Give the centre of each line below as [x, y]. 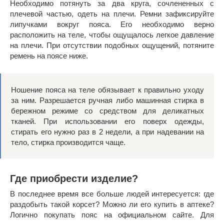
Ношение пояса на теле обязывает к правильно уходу [107, 90]
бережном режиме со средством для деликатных [107, 111]
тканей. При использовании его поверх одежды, [107, 121]
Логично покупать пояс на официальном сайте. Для [112, 215]
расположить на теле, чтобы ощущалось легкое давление [112, 35]
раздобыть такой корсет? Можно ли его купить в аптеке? [112, 204]
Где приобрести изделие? [74, 178]
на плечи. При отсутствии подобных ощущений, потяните [112, 45]
